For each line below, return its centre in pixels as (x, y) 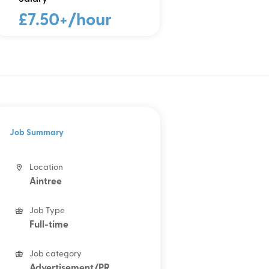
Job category (56, 254)
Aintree (46, 182)
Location (47, 168)
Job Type (47, 211)
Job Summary (37, 133)
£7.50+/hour (65, 21)
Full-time (49, 225)
